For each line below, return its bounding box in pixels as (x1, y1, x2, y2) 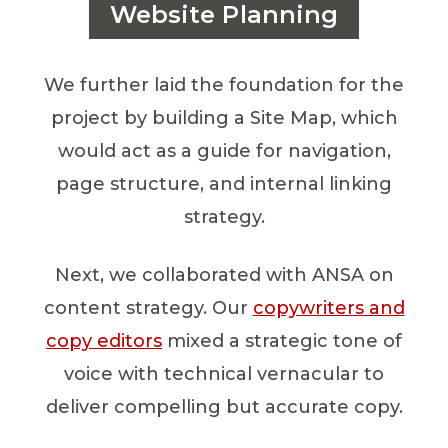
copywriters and (252, 297, 405, 320)
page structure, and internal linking (56, 173, 392, 196)
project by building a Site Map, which (50, 107, 398, 130)
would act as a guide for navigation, (57, 140, 391, 163)
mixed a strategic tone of (162, 330, 402, 353)
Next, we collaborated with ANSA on (54, 264, 394, 287)
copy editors (46, 330, 162, 353)
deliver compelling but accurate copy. (45, 396, 403, 419)
